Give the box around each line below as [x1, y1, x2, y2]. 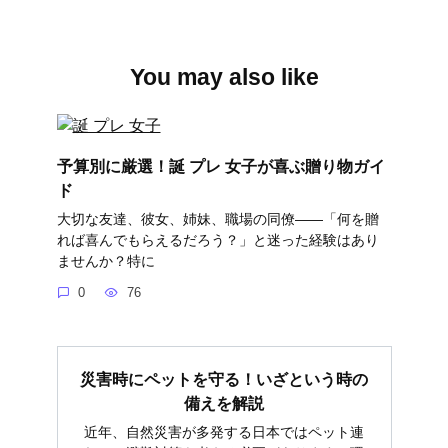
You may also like [129, 64, 319, 91]
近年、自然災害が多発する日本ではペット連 [84, 423, 364, 440]
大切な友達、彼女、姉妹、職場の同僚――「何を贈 [56, 210, 379, 227]
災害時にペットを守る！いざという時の [80, 370, 368, 388]
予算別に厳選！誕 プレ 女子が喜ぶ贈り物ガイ [56, 157, 385, 175]
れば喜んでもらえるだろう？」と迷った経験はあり [56, 231, 379, 248]
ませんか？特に [56, 252, 155, 269]
